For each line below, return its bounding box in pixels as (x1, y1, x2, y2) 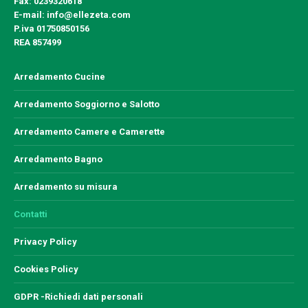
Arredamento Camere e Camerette (14, 126, 165, 137)
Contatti (14, 209, 47, 219)
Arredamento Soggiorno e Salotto (14, 99, 159, 109)
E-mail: (14, 10, 45, 20)
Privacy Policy (14, 236, 77, 247)
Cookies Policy (14, 264, 78, 274)
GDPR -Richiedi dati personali (14, 291, 143, 302)
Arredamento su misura (14, 181, 118, 192)
